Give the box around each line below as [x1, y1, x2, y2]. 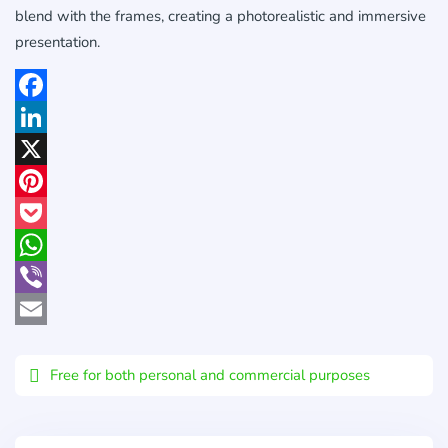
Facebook [15, 106, 74, 126]
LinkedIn [15, 138, 68, 158]
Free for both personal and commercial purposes [50, 364, 370, 385]
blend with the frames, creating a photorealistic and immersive [15, 5, 426, 26]
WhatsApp [15, 266, 83, 286]
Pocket [15, 234, 57, 254]
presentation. [15, 31, 100, 52]
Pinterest [15, 202, 71, 222]
